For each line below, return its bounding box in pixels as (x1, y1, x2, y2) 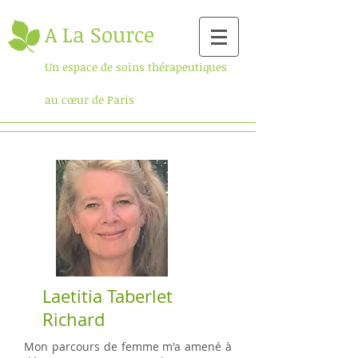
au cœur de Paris (45, 92, 134, 107)
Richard (42, 308, 105, 331)
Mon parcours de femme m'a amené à (24, 339, 232, 354)
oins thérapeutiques (121, 59, 227, 74)
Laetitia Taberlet (42, 284, 173, 308)
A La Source (45, 20, 154, 49)
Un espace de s (45, 59, 121, 74)
